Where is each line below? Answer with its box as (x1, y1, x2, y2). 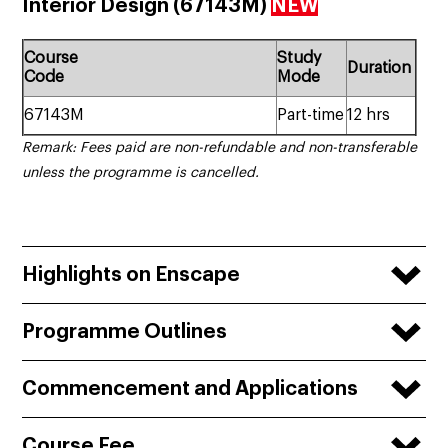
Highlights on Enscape (22, 265, 241, 286)
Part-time (277, 107, 345, 124)
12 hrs (347, 107, 391, 124)
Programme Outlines (22, 322, 228, 343)
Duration (347, 60, 412, 77)
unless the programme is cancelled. (22, 166, 260, 181)
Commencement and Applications (22, 379, 359, 400)
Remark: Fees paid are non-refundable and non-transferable (22, 141, 418, 156)
